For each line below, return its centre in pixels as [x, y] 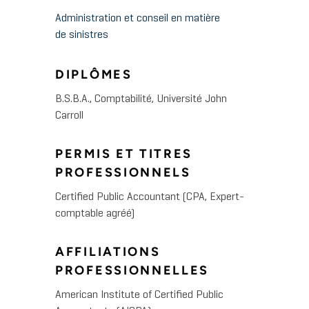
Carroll [69, 116]
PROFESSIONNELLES [132, 271]
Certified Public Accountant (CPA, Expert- [150, 198]
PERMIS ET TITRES [124, 154]
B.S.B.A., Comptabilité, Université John [141, 100]
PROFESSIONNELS [123, 173]
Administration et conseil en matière [138, 19]
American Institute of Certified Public [139, 296]
